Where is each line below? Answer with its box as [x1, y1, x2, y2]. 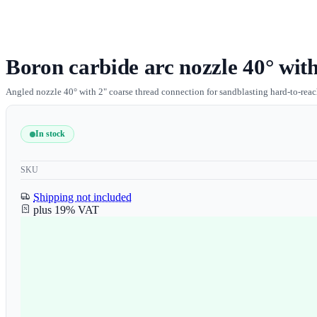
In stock [35, 129, 65, 139]
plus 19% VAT [33, 203, 99, 216]
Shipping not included [33, 190, 132, 203]
